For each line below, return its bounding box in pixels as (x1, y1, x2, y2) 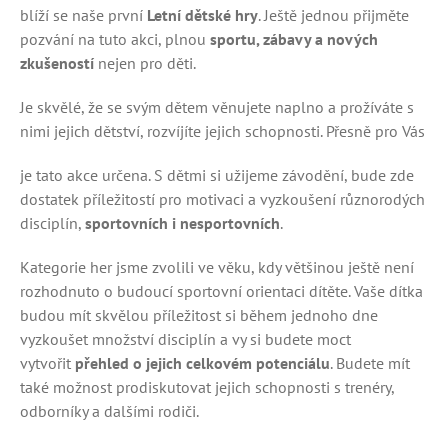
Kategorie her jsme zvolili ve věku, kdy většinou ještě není (20, 257, 414, 277)
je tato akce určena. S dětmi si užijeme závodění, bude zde (20, 165, 414, 185)
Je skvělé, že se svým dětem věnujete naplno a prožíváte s (20, 97, 414, 117)
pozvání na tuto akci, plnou (20, 29, 210, 49)
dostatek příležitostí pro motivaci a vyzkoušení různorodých (20, 189, 425, 209)
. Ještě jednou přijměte (258, 5, 409, 25)
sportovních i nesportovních (85, 213, 280, 233)
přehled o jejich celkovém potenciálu (75, 353, 330, 373)
